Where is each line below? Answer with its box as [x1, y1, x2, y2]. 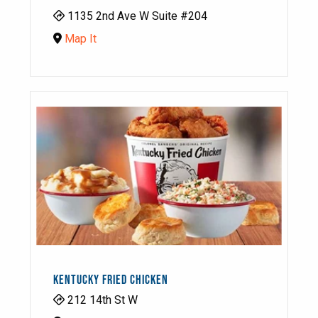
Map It [65, 32, 97, 45]
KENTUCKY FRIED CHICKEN [53, 273, 168, 287]
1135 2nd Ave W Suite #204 [65, 9, 207, 23]
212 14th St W [65, 293, 138, 307]
